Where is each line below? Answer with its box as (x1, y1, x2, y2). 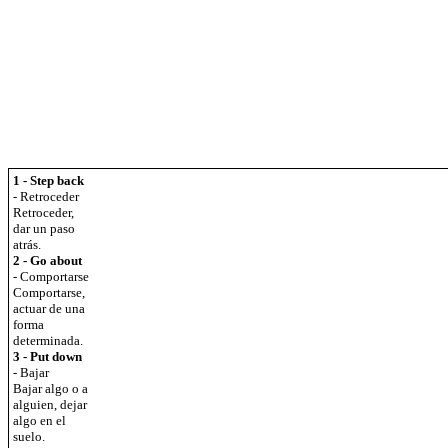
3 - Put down (13, 349, 82, 364)
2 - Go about (13, 253, 82, 268)
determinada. (13, 333, 83, 348)
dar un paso (13, 221, 75, 236)
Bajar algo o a (13, 381, 88, 396)
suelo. (13, 429, 45, 444)
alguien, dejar (13, 397, 87, 412)
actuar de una (13, 301, 85, 316)
